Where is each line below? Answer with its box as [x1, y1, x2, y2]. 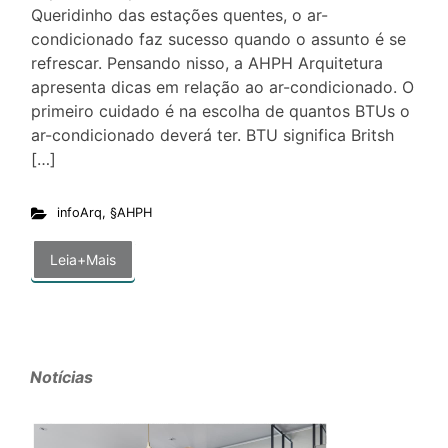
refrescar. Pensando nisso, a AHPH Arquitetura [31, 53, 383, 74]
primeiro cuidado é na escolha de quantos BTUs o [31, 101, 410, 122]
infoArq [56, 205, 102, 221]
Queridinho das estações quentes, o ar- [31, 5, 328, 26]
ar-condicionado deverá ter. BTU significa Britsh [31, 125, 394, 146]
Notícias [30, 366, 93, 387]
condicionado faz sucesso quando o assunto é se [31, 29, 406, 50]
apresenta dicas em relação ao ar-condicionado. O [31, 77, 414, 98]
